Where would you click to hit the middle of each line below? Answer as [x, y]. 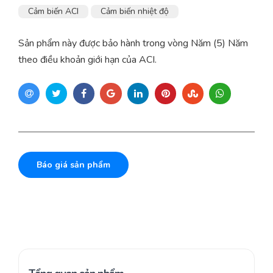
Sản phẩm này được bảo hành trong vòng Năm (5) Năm [133, 43]
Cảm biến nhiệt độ [135, 11]
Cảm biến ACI [53, 11]
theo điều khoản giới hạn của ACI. [87, 59]
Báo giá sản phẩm [73, 165]
